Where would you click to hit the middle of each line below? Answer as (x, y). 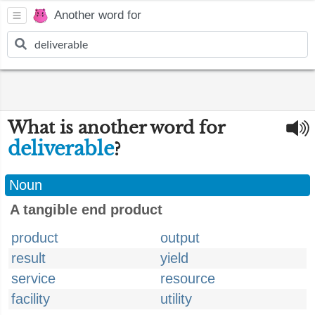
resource (188, 278)
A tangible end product (86, 210)
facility (31, 299)
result (28, 258)
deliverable (61, 149)
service (33, 278)
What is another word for (116, 128)
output (180, 238)
